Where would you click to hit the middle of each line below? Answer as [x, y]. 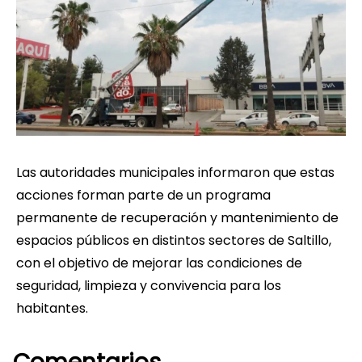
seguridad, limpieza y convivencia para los [149, 285]
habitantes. [54, 308]
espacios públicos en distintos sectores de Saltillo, [174, 240]
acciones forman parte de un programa [143, 195]
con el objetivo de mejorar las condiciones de [159, 263]
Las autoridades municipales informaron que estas [175, 172]
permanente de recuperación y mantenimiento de [177, 217]
